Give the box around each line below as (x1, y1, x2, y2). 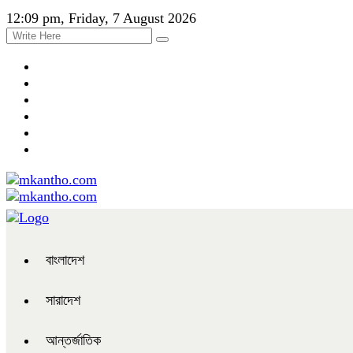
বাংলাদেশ (46, 252, 84, 268)
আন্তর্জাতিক (46, 333, 101, 348)
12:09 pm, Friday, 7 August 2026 (6, 10, 196, 26)
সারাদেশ (46, 292, 80, 308)
